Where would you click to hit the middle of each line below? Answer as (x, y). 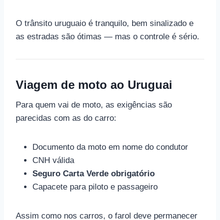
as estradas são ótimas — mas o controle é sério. (108, 37)
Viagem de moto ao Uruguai (94, 85)
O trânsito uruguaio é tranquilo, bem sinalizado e (105, 23)
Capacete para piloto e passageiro (95, 187)
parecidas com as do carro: (66, 118)
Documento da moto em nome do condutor (110, 147)
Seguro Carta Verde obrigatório (94, 174)
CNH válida (53, 160)
